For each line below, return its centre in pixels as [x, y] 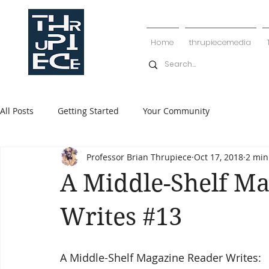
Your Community [176, 110]
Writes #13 [121, 217]
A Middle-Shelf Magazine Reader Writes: [161, 258]
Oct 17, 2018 [219, 157]
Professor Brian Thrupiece [139, 157]
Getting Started [88, 110]
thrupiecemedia [220, 42]
